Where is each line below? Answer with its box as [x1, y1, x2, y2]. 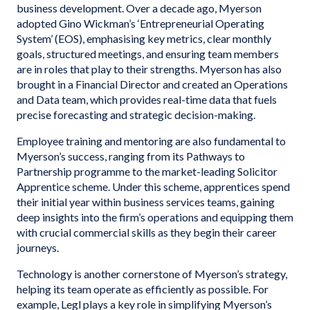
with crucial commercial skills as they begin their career [17, 226, 277, 239]
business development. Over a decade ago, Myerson [17, 1, 262, 15]
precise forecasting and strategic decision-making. [17, 108, 255, 121]
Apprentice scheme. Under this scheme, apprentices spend [17, 180, 290, 193]
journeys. [17, 241, 59, 254]
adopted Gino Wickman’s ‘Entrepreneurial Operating [17, 17, 264, 30]
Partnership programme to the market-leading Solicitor [17, 165, 277, 178]
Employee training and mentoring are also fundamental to [17, 134, 286, 147]
